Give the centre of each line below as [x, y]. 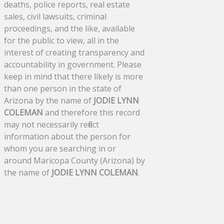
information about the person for [67, 136]
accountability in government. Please [73, 64]
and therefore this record [91, 112]
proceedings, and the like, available [69, 28]
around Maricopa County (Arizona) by [74, 160]
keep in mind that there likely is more [73, 76]
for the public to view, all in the [61, 40]
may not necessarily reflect [51, 124]
